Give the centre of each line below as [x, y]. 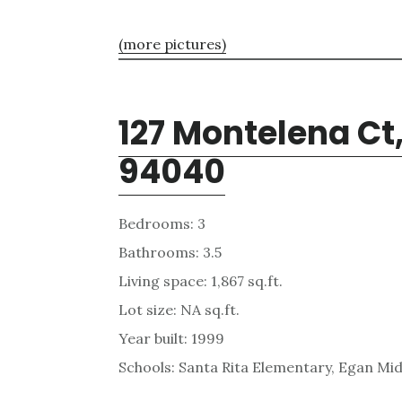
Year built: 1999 [171, 338]
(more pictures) [172, 44]
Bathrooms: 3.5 [170, 252]
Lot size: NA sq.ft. [179, 309]
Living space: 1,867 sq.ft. [201, 280]
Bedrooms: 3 [162, 223]
